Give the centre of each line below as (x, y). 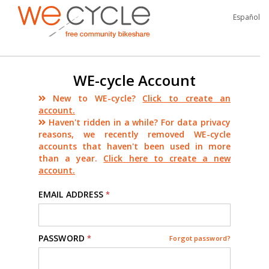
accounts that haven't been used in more (134, 146)
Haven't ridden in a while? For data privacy (138, 122)
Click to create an (187, 98)
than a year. (71, 158)
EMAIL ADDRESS (71, 194)
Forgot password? (200, 238)
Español (246, 17)
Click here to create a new (167, 158)
